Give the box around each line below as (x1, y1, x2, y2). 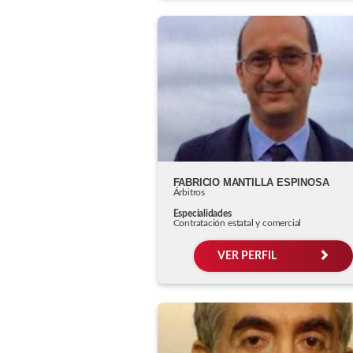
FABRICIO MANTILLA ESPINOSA (173, 176, 329, 188)
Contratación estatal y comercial (173, 217, 302, 228)
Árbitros (173, 187, 205, 197)
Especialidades (173, 208, 232, 218)
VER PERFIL (217, 250, 279, 262)
